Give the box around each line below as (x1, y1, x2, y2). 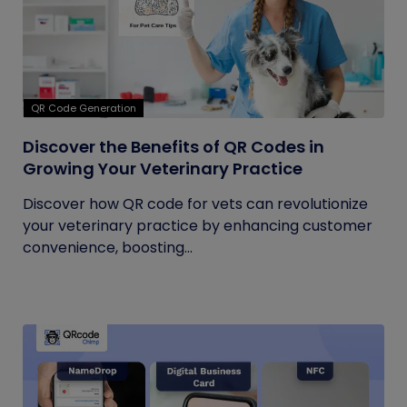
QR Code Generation (31, 101, 136, 115)
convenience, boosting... (23, 237, 193, 258)
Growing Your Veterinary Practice (23, 157, 303, 180)
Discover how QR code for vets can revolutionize (23, 194, 368, 214)
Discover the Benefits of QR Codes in (23, 135, 324, 158)
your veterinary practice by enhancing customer (23, 215, 372, 236)
